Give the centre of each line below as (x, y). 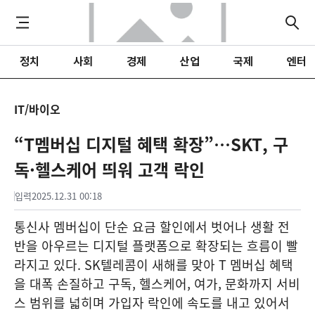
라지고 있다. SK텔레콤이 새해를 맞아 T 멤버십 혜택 (154, 265)
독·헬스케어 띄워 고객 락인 (109, 169)
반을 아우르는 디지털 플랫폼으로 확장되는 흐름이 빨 (156, 246)
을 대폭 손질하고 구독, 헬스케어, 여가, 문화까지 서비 (157, 284)
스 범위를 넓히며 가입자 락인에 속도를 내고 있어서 (152, 303)
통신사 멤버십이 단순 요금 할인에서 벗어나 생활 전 (152, 227)
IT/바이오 (37, 109)
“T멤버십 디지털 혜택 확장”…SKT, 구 (151, 144)
